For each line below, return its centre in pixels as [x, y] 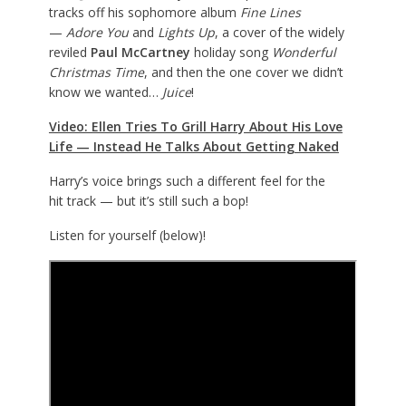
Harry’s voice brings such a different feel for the [187, 181]
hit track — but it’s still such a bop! [148, 201]
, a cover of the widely [279, 33]
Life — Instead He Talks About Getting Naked [193, 147]
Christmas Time [96, 72]
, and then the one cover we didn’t [243, 72]
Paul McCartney [140, 53]
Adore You [97, 33]
